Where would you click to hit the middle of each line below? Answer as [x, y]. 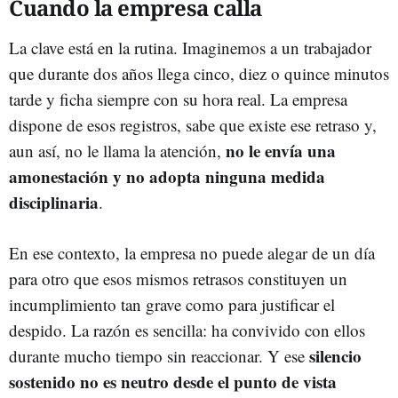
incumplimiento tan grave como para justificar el [172, 304]
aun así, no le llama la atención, [117, 150]
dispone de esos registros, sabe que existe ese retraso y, [193, 124]
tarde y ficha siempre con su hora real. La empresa [178, 99]
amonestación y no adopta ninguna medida [167, 176]
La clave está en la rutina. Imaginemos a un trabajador [190, 47]
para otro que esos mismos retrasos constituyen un [178, 278]
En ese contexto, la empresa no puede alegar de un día [192, 252]
